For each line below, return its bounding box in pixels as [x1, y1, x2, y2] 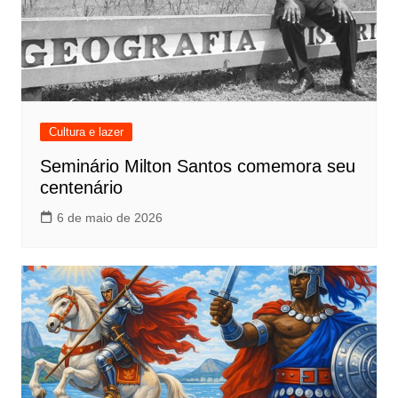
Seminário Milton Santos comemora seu [39, 156, 355, 177]
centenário [39, 178, 123, 198]
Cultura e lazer [48, 125, 123, 139]
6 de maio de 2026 [56, 211, 163, 226]
